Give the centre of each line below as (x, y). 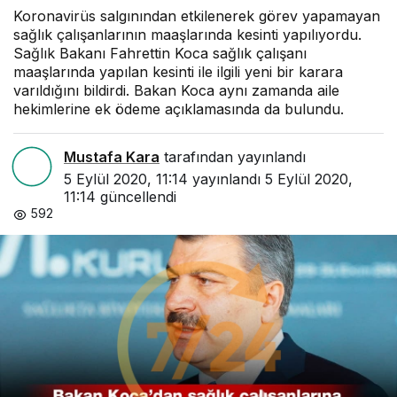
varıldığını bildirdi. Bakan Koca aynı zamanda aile (176, 91)
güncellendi (136, 197)
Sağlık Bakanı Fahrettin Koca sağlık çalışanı (160, 54)
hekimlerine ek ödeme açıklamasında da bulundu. (179, 109)
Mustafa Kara (112, 157)
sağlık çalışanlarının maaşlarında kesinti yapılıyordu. (187, 35)
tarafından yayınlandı (233, 157)
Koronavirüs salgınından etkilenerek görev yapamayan (197, 16)
